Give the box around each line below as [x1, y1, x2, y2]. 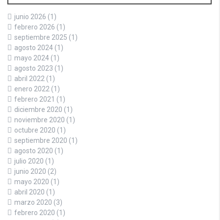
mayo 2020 [14, 177, 49, 186]
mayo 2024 [14, 54, 49, 62]
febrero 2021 [14, 95, 55, 103]
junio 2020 [14, 167, 46, 175]
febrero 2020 [14, 208, 55, 217]
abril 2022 [14, 74, 45, 82]
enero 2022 [14, 84, 50, 93]
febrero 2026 [14, 23, 55, 31]
